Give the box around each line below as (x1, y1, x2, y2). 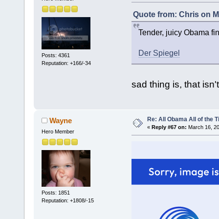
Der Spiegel (138, 49, 180, 58)
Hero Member (41, 129, 74, 135)
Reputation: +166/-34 (41, 60, 91, 66)
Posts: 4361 (41, 52, 70, 58)
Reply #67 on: (151, 124, 187, 131)
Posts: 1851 (41, 189, 70, 196)
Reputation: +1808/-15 (41, 197, 94, 203)
